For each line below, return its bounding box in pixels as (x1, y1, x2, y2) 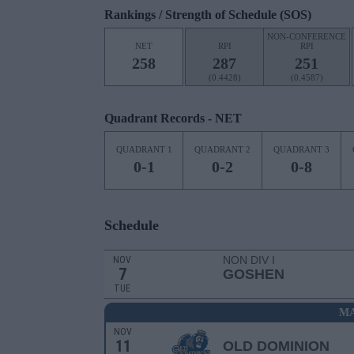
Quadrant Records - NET (104, 111, 242, 125)
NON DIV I (223, 254, 275, 266)
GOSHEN (223, 266, 284, 282)
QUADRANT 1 (115, 145, 172, 154)
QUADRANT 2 (194, 145, 250, 154)
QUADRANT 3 (273, 145, 330, 154)
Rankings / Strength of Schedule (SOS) (104, 8, 311, 21)
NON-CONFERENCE (267, 32, 346, 41)
